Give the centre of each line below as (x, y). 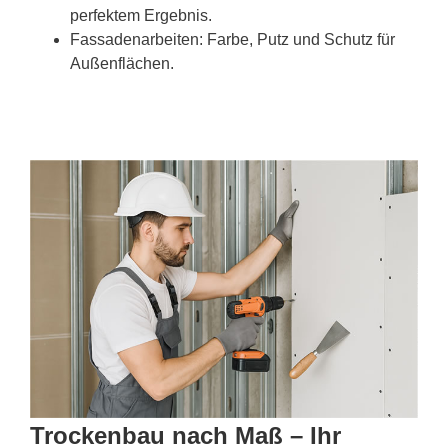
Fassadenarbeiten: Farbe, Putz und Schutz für (232, 39)
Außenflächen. (122, 63)
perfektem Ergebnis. (141, 15)
